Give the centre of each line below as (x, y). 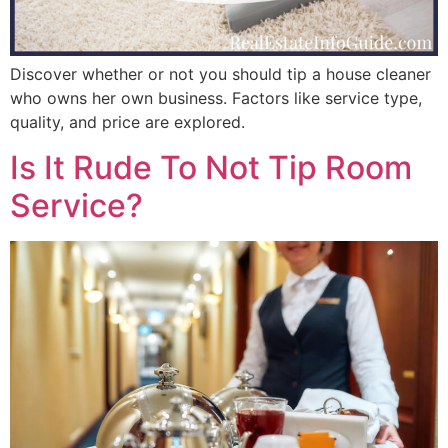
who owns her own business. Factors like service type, (216, 98)
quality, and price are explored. (127, 122)
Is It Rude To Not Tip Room (211, 167)
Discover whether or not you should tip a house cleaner (220, 74)
